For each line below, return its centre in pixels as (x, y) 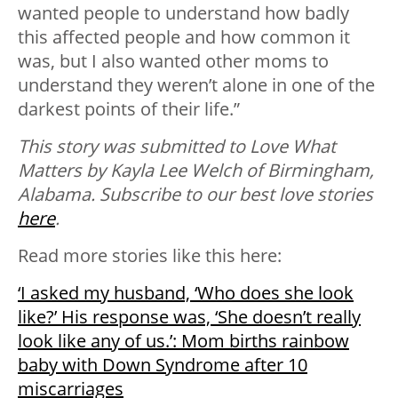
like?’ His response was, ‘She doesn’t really (189, 317)
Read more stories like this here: (150, 256)
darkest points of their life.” (129, 109)
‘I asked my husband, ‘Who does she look (186, 293)
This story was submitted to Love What (177, 147)
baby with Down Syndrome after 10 (163, 365)
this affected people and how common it (184, 37)
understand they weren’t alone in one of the (196, 85)
